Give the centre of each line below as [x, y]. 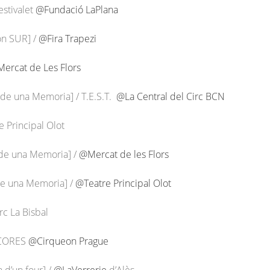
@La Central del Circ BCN [171, 96]
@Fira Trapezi [67, 39]
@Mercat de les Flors [124, 154]
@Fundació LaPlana [77, 10]
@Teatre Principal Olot [123, 183]
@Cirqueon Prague [68, 241]
